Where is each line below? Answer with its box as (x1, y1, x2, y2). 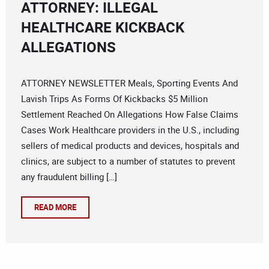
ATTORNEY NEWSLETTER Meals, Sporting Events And (21, 77, 238, 89)
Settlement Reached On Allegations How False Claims (21, 108, 238, 121)
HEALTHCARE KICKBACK (21, 17, 184, 37)
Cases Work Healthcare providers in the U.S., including (21, 124, 239, 136)
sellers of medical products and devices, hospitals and (21, 139, 239, 152)
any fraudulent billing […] (21, 171, 117, 183)
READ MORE (34, 202, 76, 213)
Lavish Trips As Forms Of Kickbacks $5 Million (21, 92, 208, 105)
